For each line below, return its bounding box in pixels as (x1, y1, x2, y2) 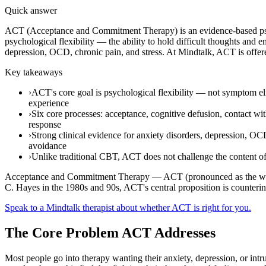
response (28, 119, 61, 129)
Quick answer (5, 5, 57, 15)
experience (28, 97, 69, 108)
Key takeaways (5, 66, 62, 77)
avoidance (28, 140, 66, 151)
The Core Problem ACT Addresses (5, 224, 216, 240)
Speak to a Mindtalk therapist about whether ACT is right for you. (5, 202, 251, 213)
